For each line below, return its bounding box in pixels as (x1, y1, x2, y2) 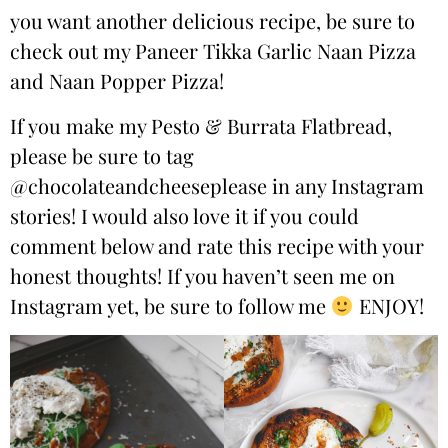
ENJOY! (353, 291, 424, 319)
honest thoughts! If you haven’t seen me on (10, 261, 395, 289)
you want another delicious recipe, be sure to (10, 7, 415, 35)
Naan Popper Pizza (49, 67, 219, 95)
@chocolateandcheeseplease (10, 171, 267, 199)
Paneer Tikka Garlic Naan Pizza (135, 37, 416, 65)
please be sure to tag (10, 141, 194, 169)
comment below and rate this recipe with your (10, 231, 424, 259)
